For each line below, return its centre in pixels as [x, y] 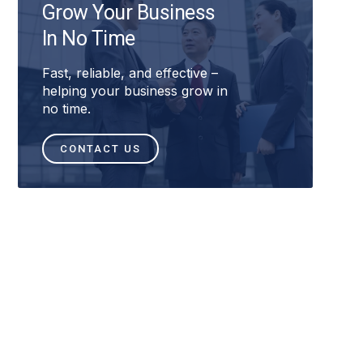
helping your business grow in [135, 91]
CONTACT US [100, 149]
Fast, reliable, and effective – [130, 73]
